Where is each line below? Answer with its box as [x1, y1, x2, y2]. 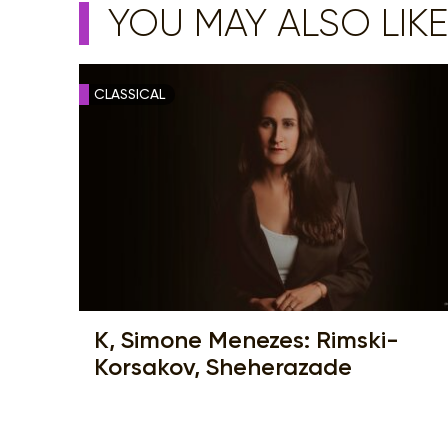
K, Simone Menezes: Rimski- [94, 324, 399, 354]
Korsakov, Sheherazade [94, 351, 352, 381]
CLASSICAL [94, 86, 165, 103]
